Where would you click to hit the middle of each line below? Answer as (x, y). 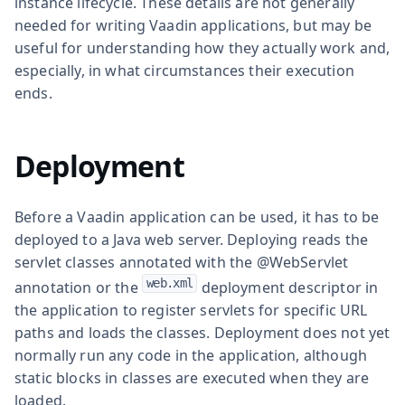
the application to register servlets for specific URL (191, 310)
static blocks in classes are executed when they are (192, 377)
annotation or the (78, 287)
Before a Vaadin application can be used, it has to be (197, 217)
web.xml (170, 283)
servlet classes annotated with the (136, 262)
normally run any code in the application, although (191, 355)
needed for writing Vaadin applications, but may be (193, 25)
